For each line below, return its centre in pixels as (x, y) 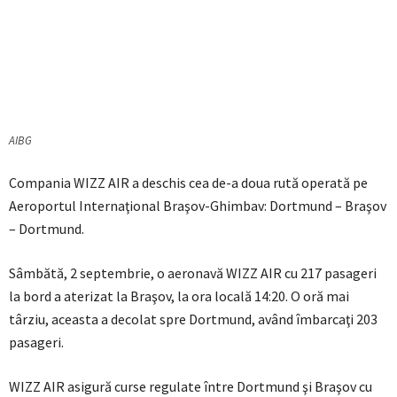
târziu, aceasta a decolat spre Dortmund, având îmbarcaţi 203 (193, 319)
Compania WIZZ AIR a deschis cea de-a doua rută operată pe (188, 183)
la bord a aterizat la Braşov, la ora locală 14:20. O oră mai (179, 296)
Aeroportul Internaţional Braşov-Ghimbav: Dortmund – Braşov (198, 206)
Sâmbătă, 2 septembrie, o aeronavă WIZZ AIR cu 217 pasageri (193, 273)
